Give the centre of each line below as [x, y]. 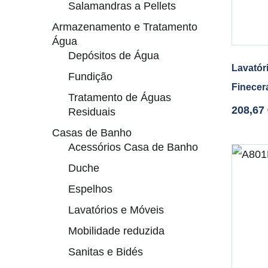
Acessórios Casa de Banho [133, 147]
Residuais [92, 112]
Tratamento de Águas [120, 98]
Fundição [90, 77]
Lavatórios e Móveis [116, 210]
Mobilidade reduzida [116, 231]
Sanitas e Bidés [106, 252]
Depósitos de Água [114, 56]
